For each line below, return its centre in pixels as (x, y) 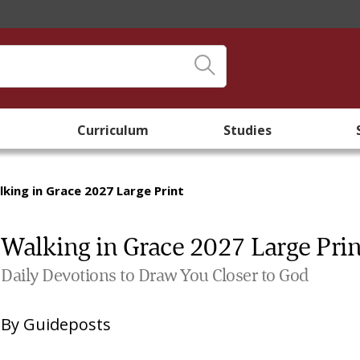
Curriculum (112, 130)
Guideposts (67, 324)
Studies (247, 130)
